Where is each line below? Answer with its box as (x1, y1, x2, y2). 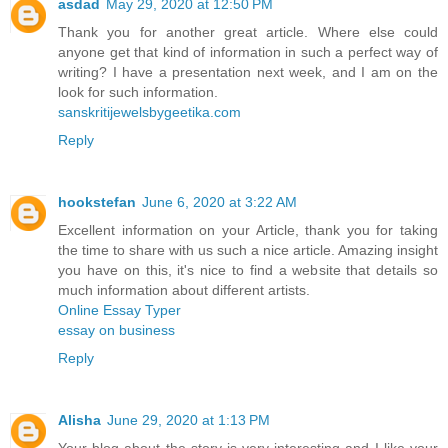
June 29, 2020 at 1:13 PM (107, 411, 270, 428)
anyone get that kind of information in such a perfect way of (58, 43, 438, 60)
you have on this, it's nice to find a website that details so (58, 261, 438, 278)
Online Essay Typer (58, 301, 181, 318)
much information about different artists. (58, 281, 310, 298)
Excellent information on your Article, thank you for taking (58, 221, 438, 238)
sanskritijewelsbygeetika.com (58, 103, 241, 120)
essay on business (58, 321, 175, 338)
